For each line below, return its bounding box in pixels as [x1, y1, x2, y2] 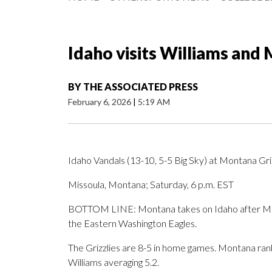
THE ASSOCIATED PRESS [83, 81, 198, 93]
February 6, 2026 [68, 97, 133, 107]
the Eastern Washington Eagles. [68, 217, 197, 229]
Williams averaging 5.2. [68, 256, 159, 268]
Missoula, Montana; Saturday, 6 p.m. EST [68, 178, 234, 191]
